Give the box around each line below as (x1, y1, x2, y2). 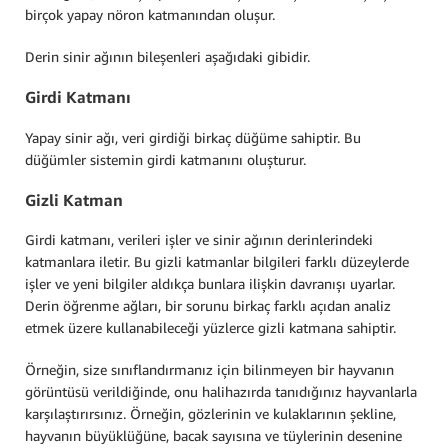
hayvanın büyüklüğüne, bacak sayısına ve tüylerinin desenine (25, 427, 402, 445)
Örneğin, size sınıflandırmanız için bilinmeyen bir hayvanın (25, 361, 394, 379)
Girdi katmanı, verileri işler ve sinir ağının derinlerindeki (25, 231, 373, 249)
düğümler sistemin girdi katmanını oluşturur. (25, 150, 306, 168)
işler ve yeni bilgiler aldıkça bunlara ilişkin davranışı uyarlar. (25, 275, 395, 293)
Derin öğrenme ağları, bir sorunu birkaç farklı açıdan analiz (25, 297, 391, 315)
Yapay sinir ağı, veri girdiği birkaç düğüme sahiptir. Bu (25, 128, 361, 146)
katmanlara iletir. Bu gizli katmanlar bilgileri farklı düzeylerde (25, 253, 409, 271)
